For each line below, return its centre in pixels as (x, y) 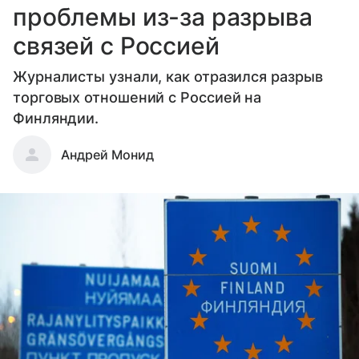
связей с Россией (116, 46)
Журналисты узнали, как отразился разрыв (168, 77)
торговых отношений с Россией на (137, 98)
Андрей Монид (107, 155)
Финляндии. (56, 119)
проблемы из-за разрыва (163, 17)
